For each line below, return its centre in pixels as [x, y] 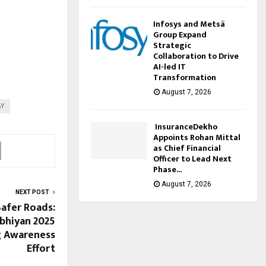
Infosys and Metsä [189, 24]
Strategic [172, 45]
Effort [41, 249]
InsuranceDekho [185, 126]
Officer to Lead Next [192, 159]
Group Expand [180, 34]
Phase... [167, 169]
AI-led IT [170, 66]
